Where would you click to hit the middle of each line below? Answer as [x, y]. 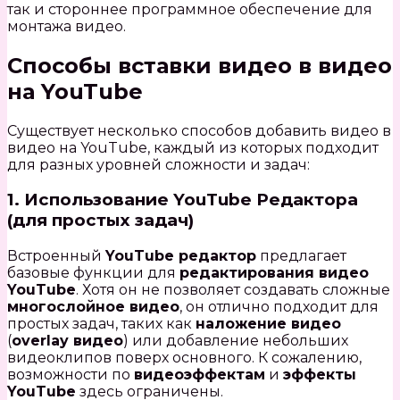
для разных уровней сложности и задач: [158, 164]
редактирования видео [274, 273]
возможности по [71, 375]
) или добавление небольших [236, 341]
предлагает [301, 256]
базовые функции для [93, 273]
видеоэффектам [200, 375]
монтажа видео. [67, 26]
